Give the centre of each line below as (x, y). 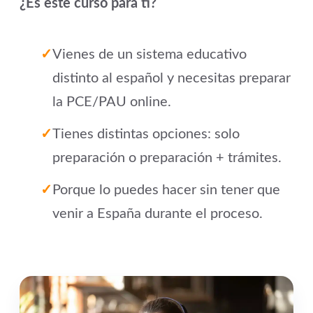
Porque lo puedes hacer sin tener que (166, 190)
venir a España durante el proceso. (158, 214)
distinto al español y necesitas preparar (172, 78)
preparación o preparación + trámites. (167, 158)
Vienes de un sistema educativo (150, 54)
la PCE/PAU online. (112, 102)
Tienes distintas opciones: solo (146, 134)
